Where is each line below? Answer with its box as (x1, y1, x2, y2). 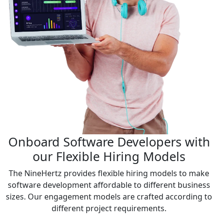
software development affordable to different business (8, 179, 210, 190)
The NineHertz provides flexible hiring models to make (9, 167, 209, 179)
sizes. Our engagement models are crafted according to (6, 191, 212, 202)
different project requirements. (52, 202, 166, 214)
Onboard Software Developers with (8, 133, 210, 150)
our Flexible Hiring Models (33, 147, 185, 164)
